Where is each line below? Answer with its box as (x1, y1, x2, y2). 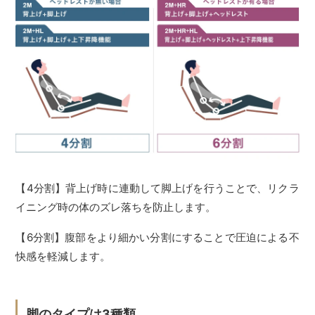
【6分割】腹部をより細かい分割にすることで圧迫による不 (15, 230, 300, 244)
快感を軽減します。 (15, 249, 111, 263)
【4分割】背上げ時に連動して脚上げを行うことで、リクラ (15, 181, 300, 195)
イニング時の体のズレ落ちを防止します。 (15, 200, 217, 214)
